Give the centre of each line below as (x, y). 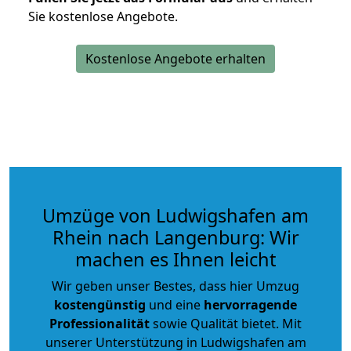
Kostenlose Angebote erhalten (175, 58)
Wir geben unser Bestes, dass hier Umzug (175, 286)
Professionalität (100, 323)
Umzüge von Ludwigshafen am (175, 215)
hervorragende (250, 304)
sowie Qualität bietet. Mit (226, 323)
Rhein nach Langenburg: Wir (175, 237)
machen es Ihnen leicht (175, 259)
